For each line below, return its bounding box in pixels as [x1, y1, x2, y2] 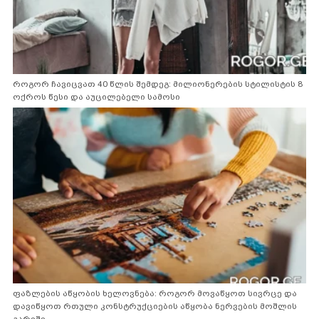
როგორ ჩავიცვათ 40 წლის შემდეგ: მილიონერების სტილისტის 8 [13, 78, 303, 89]
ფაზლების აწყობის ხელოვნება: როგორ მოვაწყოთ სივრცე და [13, 288, 297, 299]
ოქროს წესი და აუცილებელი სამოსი [13, 91, 180, 102]
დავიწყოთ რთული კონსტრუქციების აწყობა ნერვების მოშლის [13, 301, 297, 312]
